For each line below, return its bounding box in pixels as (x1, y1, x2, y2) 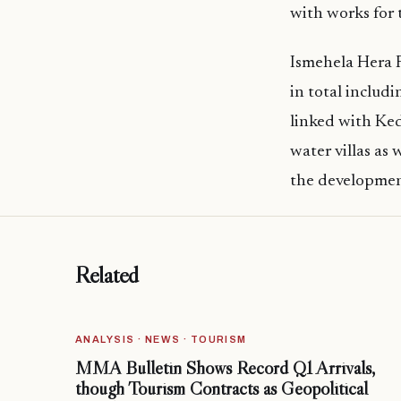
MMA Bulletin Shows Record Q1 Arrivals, (75, 356, 375, 380)
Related (75, 260, 140, 290)
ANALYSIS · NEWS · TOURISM (75, 334, 247, 346)
